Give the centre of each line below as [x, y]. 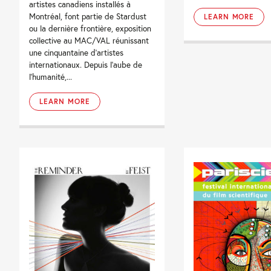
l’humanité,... [51, 77]
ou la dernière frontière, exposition [90, 29]
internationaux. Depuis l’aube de [86, 65]
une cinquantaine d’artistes [77, 53]
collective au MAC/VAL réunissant [89, 41]
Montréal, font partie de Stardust [88, 17]
